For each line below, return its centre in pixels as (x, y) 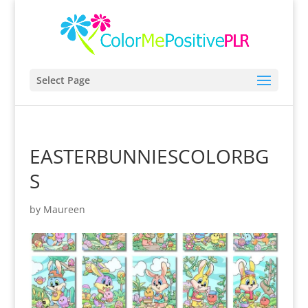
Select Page (63, 80)
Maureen (64, 209)
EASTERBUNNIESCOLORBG (149, 156)
